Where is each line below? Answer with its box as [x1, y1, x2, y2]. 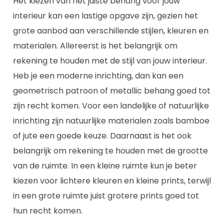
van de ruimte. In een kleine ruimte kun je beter [13, 159, 197, 171]
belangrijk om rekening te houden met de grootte [13, 144, 208, 156]
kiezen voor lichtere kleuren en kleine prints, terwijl [13, 174, 211, 186]
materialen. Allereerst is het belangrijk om [13, 39, 177, 51]
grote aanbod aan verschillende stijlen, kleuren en [13, 24, 208, 36]
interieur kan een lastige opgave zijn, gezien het [13, 9, 198, 21]
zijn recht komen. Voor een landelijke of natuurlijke [13, 99, 209, 111]
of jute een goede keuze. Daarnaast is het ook [13, 129, 191, 141]
